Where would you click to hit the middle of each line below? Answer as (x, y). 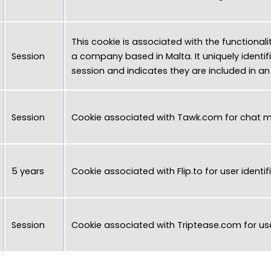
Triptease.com (209, 225)
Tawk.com (200, 117)
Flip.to (190, 171)
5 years (28, 171)
